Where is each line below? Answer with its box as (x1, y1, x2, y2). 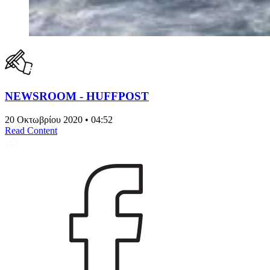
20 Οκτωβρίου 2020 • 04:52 (5, 114, 113, 125)
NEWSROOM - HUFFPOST (5, 89, 149, 102)
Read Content (5, 125, 57, 136)
